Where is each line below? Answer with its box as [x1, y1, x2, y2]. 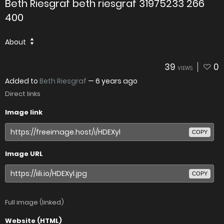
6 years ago [95, 76, 137, 86]
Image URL [5, 149, 43, 158]
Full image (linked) [5, 197, 64, 207]
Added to [5, 76, 39, 86]
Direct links [5, 89, 40, 98]
